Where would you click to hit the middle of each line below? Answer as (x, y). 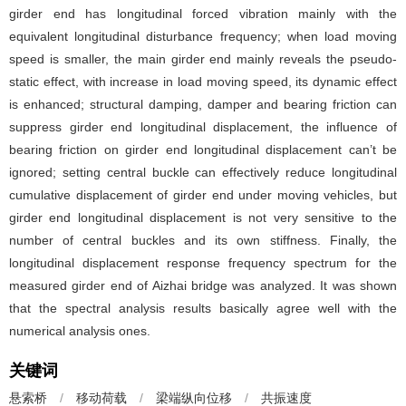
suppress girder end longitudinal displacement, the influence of (203, 127)
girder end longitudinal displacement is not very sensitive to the (203, 217)
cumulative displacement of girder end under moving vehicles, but (203, 195)
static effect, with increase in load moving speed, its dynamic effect (203, 82)
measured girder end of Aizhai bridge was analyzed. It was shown (203, 285)
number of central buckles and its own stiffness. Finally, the (203, 240)
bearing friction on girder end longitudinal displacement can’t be (203, 150)
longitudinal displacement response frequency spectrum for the (203, 263)
